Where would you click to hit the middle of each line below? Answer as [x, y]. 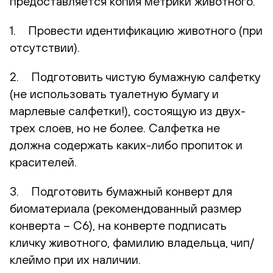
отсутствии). [45, 47]
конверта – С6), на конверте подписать [118, 225]
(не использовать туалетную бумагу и [114, 93]
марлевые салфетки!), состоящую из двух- [128, 110]
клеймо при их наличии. [75, 259]
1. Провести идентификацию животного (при [136, 30]
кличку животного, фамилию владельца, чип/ [132, 242]
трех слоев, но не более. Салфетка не [115, 127]
